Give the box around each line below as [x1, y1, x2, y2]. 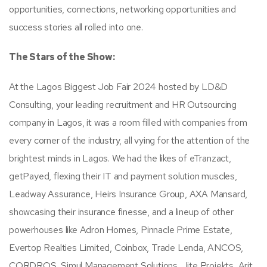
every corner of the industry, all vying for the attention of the [9, 133, 250, 147]
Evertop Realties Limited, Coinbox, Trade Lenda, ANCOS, [9, 241, 244, 254]
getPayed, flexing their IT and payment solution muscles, [9, 169, 237, 182]
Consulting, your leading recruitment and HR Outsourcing [9, 98, 237, 111]
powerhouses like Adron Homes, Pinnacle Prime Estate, [9, 223, 232, 236]
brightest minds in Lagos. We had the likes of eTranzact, [9, 151, 231, 164]
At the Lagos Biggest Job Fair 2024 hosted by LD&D [9, 80, 228, 93]
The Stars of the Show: [9, 50, 115, 63]
